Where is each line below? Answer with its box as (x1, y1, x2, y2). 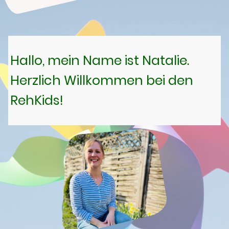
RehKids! (10, 90, 63, 109)
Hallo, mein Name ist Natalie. (10, 51, 192, 70)
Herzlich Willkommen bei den (10, 71, 193, 89)
